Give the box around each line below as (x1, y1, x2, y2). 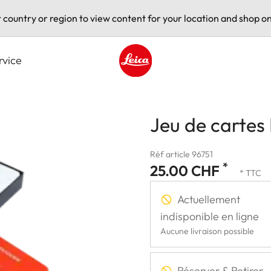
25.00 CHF (150, 161, 223, 180)
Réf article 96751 (150, 148, 213, 160)
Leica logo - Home (119, 77, 197, 90)
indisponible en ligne (160, 209, 259, 223)
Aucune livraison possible (160, 225, 254, 237)
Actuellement (177, 192, 240, 206)
